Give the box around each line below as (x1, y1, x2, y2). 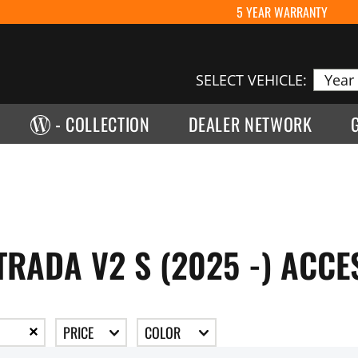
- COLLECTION (54, 110, 150, 137)
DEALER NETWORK (188, 110, 312, 137)
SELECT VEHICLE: (196, 70, 307, 89)
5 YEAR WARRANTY (237, 2, 328, 22)
